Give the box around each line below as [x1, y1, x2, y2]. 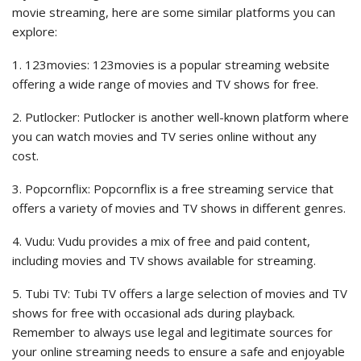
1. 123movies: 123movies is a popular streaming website [12, 56, 330, 73]
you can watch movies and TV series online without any [12, 128, 317, 145]
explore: [12, 23, 57, 40]
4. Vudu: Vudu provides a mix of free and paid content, [12, 233, 310, 250]
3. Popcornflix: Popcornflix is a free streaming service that [12, 180, 334, 197]
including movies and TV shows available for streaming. [12, 252, 319, 269]
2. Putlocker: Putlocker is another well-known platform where [12, 109, 349, 126]
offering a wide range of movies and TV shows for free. [12, 76, 322, 93]
